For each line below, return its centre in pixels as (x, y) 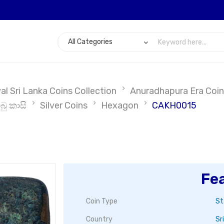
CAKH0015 (174, 105)
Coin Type (101, 201)
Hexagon (120, 105)
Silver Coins (64, 105)
